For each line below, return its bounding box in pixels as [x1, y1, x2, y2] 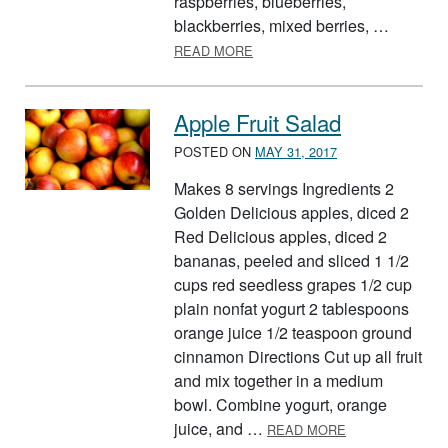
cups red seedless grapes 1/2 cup [174, 272, 412, 296]
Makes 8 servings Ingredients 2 [174, 176, 394, 200]
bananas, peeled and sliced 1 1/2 [174, 248, 409, 272]
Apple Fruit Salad [174, 106, 341, 139]
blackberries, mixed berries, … [174, 14, 389, 38]
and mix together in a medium [174, 368, 383, 392]
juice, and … [174, 416, 267, 440]
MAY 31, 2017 [255, 141, 337, 161]
